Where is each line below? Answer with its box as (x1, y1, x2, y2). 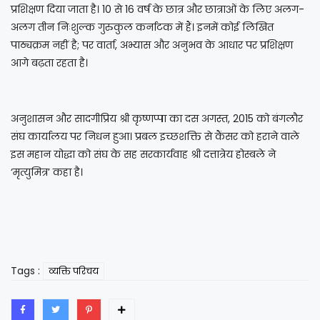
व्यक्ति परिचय (49, 264, 99, 277)
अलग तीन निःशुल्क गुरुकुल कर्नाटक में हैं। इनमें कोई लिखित (11, 19, 274, 34)
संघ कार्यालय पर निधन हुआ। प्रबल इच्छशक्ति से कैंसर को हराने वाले (11, 129, 299, 144)
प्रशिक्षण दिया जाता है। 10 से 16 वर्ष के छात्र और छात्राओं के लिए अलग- (11, 1, 304, 16)
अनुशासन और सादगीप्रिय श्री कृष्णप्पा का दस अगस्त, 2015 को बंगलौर (11, 111, 303, 126)
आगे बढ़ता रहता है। (11, 55, 88, 70)
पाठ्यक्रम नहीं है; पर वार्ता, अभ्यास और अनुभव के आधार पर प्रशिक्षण (11, 37, 293, 52)
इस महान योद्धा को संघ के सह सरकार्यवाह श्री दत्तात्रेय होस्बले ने (11, 146, 276, 161)
